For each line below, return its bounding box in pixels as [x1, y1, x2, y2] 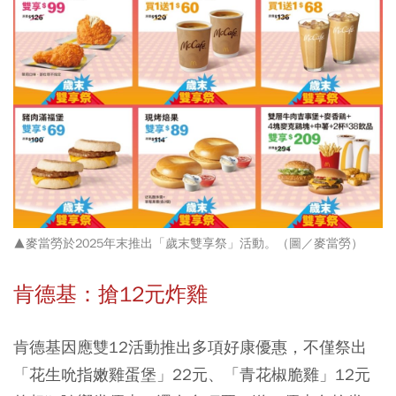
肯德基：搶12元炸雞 [13, 280, 208, 308]
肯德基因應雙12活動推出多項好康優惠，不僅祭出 [13, 336, 367, 357]
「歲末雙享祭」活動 [153, 235, 264, 251]
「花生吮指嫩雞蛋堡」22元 [13, 363, 208, 385]
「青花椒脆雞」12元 [224, 363, 370, 385]
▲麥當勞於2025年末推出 [13, 235, 153, 251]
